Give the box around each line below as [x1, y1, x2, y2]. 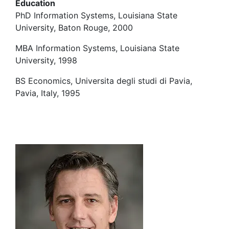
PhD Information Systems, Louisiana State [15, 10, 177, 20]
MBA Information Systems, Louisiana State [15, 43, 179, 53]
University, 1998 [15, 55, 77, 65]
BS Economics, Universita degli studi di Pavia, [15, 76, 192, 86]
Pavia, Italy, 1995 [15, 88, 80, 98]
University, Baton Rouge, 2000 [15, 22, 133, 33]
